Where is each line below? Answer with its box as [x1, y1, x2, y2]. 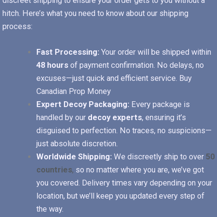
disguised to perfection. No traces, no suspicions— [36, 126, 212, 136]
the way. [36, 204, 63, 214]
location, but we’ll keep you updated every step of [36, 191, 204, 201]
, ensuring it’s [141, 113, 186, 123]
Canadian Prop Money [36, 87, 111, 96]
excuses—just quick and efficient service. [36, 74, 179, 83]
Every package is [129, 100, 190, 109]
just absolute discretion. [36, 139, 118, 149]
